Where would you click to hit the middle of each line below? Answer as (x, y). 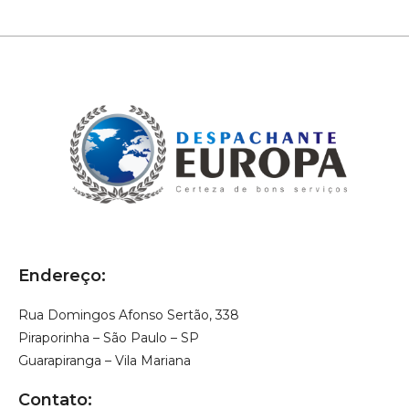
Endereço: (62, 276)
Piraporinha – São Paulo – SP (109, 338)
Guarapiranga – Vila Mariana (105, 361)
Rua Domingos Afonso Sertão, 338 (129, 315)
